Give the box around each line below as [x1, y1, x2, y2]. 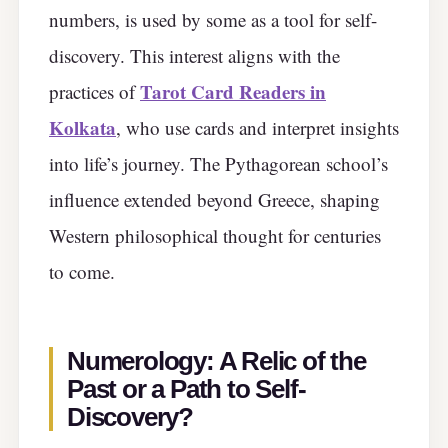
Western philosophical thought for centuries [49, 223, 381, 249]
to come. [49, 259, 115, 285]
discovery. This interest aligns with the [49, 43, 340, 69]
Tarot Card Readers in [140, 78, 326, 106]
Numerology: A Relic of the [67, 346, 366, 375]
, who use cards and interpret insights [116, 115, 399, 141]
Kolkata [49, 114, 116, 142]
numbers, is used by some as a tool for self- [49, 7, 377, 33]
